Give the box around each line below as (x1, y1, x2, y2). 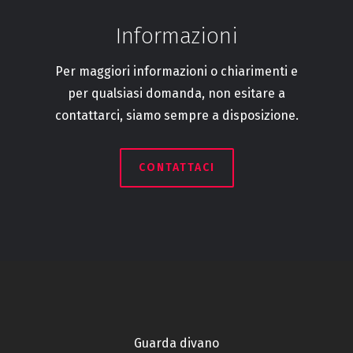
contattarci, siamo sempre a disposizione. (54, 107, 299, 123)
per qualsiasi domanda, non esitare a (68, 85, 285, 101)
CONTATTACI (138, 160, 215, 174)
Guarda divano (134, 336, 219, 351)
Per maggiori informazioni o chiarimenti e (55, 63, 298, 79)
